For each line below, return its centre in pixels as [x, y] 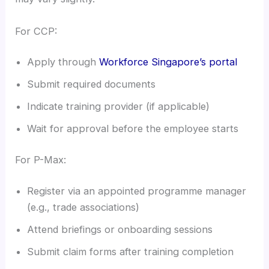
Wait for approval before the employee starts [133, 129]
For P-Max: [41, 159]
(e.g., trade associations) [83, 207]
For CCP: [36, 31]
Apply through [63, 62]
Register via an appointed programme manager [137, 191]
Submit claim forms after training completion [131, 251]
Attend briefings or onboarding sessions [120, 229]
